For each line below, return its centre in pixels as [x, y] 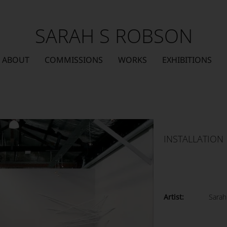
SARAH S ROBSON [113, 35]
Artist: [174, 197]
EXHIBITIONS [187, 60]
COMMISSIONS [73, 60]
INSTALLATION [194, 139]
